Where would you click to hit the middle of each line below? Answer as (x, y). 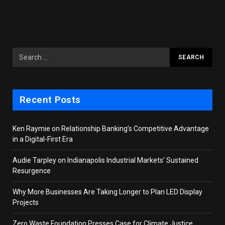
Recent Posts (50, 99)
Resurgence (32, 171)
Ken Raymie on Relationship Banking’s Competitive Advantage (111, 128)
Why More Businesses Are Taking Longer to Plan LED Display (107, 192)
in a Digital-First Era (43, 139)
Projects (26, 202)
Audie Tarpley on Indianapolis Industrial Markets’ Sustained (105, 160)
